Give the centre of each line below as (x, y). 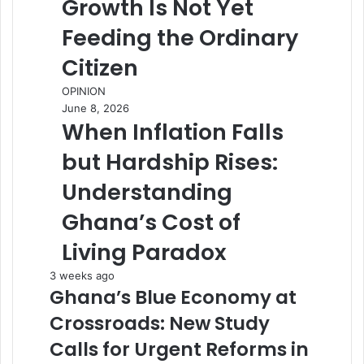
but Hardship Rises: (170, 162)
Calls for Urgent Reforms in (179, 349)
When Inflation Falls (173, 132)
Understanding (147, 192)
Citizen (100, 67)
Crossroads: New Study (160, 323)
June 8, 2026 (95, 108)
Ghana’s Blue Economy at (173, 297)
